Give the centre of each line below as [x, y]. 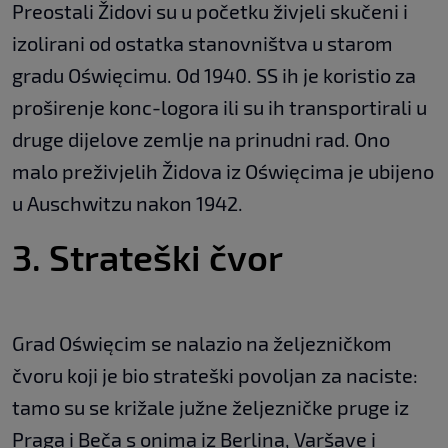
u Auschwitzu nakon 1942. [127, 203]
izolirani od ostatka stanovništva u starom [202, 43]
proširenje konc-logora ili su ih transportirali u [219, 107]
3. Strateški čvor [147, 257]
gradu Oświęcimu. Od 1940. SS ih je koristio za [214, 75]
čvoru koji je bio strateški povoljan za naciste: [215, 375]
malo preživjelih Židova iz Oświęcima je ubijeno [223, 171]
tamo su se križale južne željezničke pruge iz [210, 407]
